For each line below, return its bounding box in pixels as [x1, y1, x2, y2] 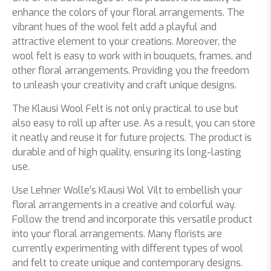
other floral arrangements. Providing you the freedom [12, 64, 249, 77]
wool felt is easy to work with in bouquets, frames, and [12, 49, 252, 62]
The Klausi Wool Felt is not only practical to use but [12, 102, 238, 115]
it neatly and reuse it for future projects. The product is [12, 131, 252, 144]
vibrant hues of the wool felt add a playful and [12, 20, 217, 33]
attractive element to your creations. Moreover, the [12, 34, 237, 48]
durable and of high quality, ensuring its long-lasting [12, 145, 241, 158]
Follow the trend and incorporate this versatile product [12, 212, 252, 226]
